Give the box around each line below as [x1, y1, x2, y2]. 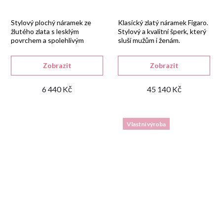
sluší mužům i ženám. [118, 36, 180, 44]
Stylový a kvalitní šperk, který [118, 27, 206, 36]
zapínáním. [11, 45, 42, 53]
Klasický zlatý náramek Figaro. [118, 18, 208, 27]
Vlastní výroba [127, 120, 166, 128]
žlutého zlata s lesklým [11, 27, 79, 36]
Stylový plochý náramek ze [11, 18, 91, 27]
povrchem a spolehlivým [11, 36, 84, 44]
